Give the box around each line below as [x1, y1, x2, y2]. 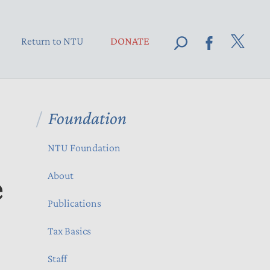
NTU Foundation [48, 142, 121, 154]
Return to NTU [21, 34, 84, 47]
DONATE [110, 34, 149, 47]
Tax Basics [48, 225, 91, 237]
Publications [48, 197, 101, 209]
